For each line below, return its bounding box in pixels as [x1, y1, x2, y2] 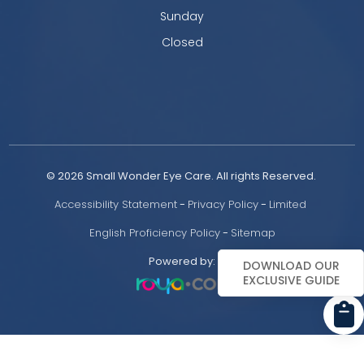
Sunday [160, 7, 204, 24]
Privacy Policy [188, 196, 258, 212]
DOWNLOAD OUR [242, 257, 340, 274]
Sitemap [230, 224, 275, 240]
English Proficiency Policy [89, 224, 220, 240]
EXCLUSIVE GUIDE [242, 271, 340, 288]
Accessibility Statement [54, 196, 177, 212]
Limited [269, 196, 306, 212]
